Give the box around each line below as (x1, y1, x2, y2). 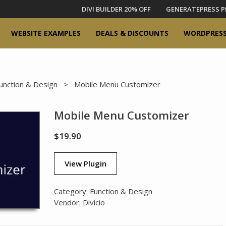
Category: (54, 186, 90, 196)
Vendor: (54, 197, 83, 207)
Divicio (83, 197, 105, 207)
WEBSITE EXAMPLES (11, 28, 81, 38)
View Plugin (65, 158, 107, 168)
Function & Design (90, 186, 153, 196)
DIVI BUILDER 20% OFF (82, 5, 151, 14)
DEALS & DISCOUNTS (96, 28, 168, 38)
